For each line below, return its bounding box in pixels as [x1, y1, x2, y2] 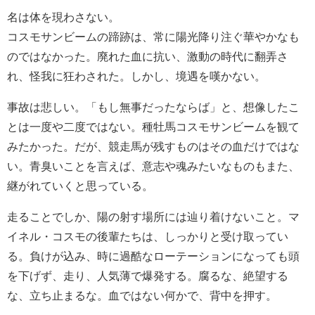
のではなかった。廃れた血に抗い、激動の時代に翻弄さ [7, 51, 288, 63]
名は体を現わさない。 [7, 11, 120, 23]
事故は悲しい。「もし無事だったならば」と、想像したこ [7, 101, 300, 113]
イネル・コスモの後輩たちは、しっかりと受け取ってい [7, 231, 288, 243]
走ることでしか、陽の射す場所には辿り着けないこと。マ [7, 211, 300, 223]
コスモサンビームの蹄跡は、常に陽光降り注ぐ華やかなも [7, 31, 300, 43]
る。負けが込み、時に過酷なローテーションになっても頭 [7, 250, 300, 262]
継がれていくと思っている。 [7, 180, 153, 192]
